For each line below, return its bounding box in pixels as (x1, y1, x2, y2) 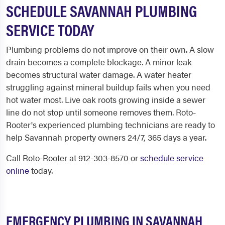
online (6, 164, 29, 176)
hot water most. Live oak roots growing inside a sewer (6, 93, 205, 105)
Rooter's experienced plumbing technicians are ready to (6, 119, 215, 131)
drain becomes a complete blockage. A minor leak (6, 56, 192, 68)
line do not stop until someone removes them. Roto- (6, 106, 196, 118)
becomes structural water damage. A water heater (6, 68, 191, 80)
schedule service (140, 152, 203, 164)
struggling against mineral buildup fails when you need (6, 81, 210, 93)
